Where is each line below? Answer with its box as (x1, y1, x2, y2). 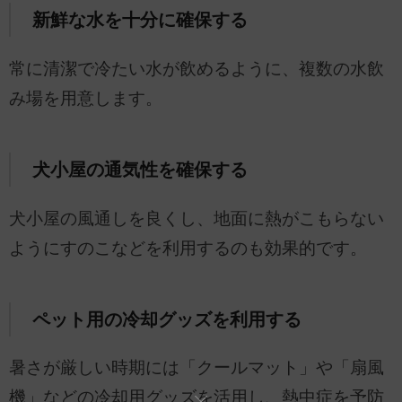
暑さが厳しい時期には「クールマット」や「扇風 (9, 358, 384, 378)
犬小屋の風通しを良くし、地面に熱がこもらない (9, 208, 384, 228)
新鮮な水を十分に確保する (31, 10, 248, 31)
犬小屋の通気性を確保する (31, 159, 248, 179)
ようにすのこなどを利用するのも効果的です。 (9, 238, 367, 258)
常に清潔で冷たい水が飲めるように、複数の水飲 (9, 58, 384, 78)
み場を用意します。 (9, 88, 162, 108)
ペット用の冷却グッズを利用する (31, 309, 301, 329)
